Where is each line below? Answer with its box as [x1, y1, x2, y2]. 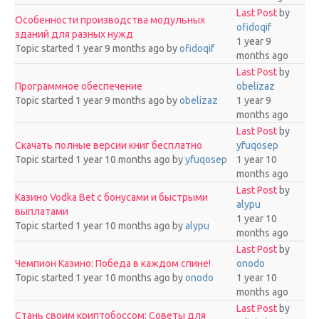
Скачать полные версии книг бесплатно [15, 140, 202, 151]
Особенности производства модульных [15, 14, 205, 26]
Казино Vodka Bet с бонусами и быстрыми [15, 192, 208, 203]
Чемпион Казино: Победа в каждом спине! [15, 258, 211, 269]
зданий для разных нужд [15, 28, 133, 40]
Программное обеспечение [15, 80, 142, 92]
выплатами [15, 206, 68, 217]
